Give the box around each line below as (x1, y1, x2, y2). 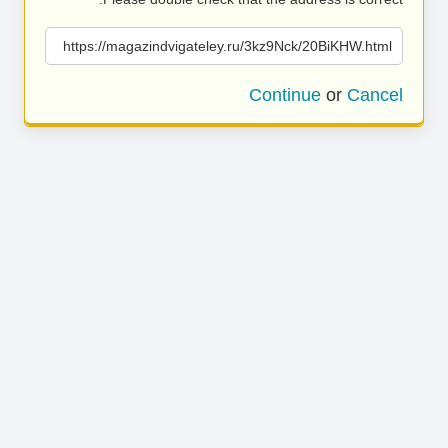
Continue (249, 85, 321, 105)
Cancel (347, 85, 403, 105)
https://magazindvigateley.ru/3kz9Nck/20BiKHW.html (63, 38, 392, 54)
